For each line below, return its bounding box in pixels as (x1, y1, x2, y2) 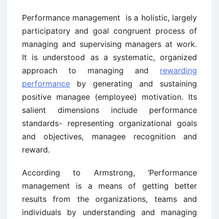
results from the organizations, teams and (22, 194, 197, 204)
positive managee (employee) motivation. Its (22, 92, 197, 102)
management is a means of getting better (22, 181, 197, 191)
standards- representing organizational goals (22, 118, 197, 129)
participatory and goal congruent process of (22, 26, 197, 36)
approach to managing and (22, 66, 160, 76)
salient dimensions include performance (22, 105, 197, 115)
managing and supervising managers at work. (22, 39, 197, 49)
